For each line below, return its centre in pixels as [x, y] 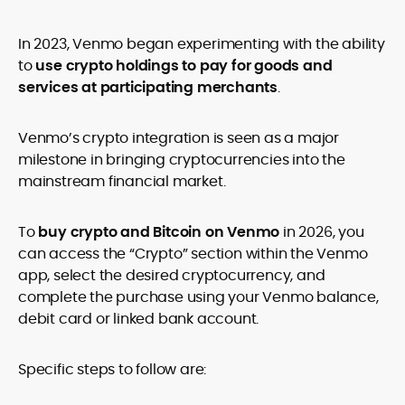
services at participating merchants [148, 87]
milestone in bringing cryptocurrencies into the [182, 160]
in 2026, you [322, 232]
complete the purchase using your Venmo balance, [198, 297]
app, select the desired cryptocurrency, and [172, 275]
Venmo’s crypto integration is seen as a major [179, 138]
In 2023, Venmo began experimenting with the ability [202, 44]
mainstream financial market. [122, 181]
